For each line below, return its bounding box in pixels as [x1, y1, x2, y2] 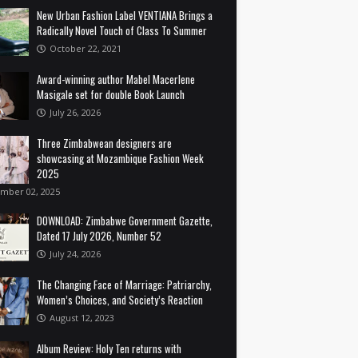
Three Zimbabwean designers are [37, 135, 172, 151]
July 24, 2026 [50, 248, 101, 260]
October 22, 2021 [50, 42, 121, 54]
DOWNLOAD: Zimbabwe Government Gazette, [37, 213, 213, 229]
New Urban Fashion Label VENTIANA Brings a [37, 7, 213, 23]
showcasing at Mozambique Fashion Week [37, 150, 204, 166]
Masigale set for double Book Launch [37, 86, 185, 102]
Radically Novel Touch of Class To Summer [37, 22, 207, 38]
